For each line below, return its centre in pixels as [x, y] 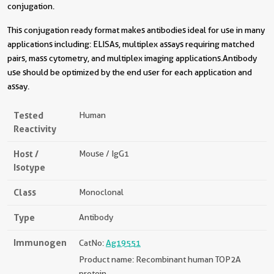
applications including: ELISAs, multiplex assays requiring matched [131, 44]
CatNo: [92, 243]
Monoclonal [101, 192]
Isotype [29, 167]
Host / [26, 154]
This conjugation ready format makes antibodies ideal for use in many [136, 30]
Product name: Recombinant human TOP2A [160, 259]
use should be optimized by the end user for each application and [130, 72]
